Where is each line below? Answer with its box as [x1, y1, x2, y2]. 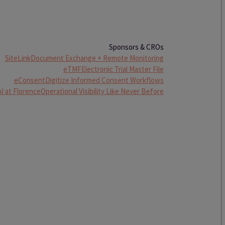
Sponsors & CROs [109, 42, 164, 52]
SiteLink [5, 53, 31, 63]
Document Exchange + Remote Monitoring [31, 53, 164, 63]
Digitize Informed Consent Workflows [45, 75, 164, 85]
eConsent [14, 75, 46, 85]
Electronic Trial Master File [81, 64, 164, 74]
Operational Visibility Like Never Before [41, 86, 164, 96]
